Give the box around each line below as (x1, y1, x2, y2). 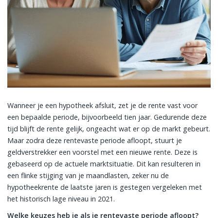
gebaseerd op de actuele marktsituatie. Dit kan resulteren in (7, 159, 200, 168)
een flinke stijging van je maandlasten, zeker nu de (7, 171, 169, 180)
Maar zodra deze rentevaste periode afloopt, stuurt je (7, 136, 182, 145)
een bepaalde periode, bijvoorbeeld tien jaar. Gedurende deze (7, 112, 207, 122)
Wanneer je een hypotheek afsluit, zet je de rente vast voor (7, 101, 198, 110)
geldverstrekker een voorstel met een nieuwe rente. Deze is (7, 147, 198, 157)
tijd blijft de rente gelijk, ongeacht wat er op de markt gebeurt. (7, 124, 210, 133)
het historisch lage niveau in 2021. (7, 194, 115, 203)
